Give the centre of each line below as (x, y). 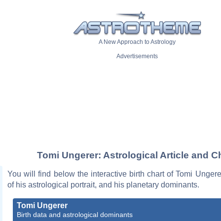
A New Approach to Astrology (137, 42)
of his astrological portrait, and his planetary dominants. (103, 184)
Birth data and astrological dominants (75, 214)
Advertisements (137, 56)
